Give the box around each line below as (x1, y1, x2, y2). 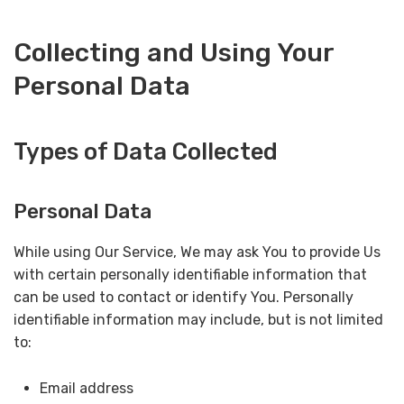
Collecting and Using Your (14, 36, 334, 68)
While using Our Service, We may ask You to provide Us (14, 243, 381, 262)
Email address (39, 379, 133, 397)
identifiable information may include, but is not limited (14, 311, 383, 329)
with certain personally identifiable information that (14, 266, 367, 284)
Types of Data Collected (14, 138, 278, 165)
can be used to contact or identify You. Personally (14, 289, 353, 307)
